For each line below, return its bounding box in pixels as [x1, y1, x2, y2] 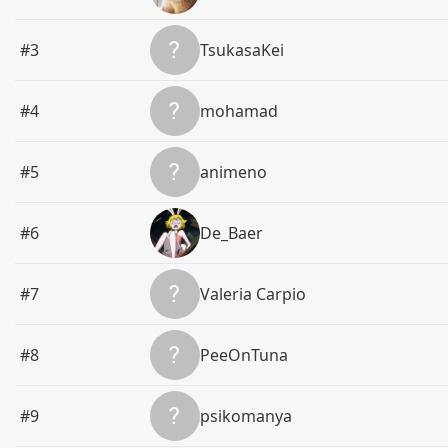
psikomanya [200, 405, 293, 427]
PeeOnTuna [200, 344, 289, 366]
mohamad [200, 100, 279, 122]
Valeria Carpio [200, 283, 307, 305]
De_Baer [200, 222, 264, 244]
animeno [200, 161, 268, 183]
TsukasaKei [200, 39, 285, 61]
